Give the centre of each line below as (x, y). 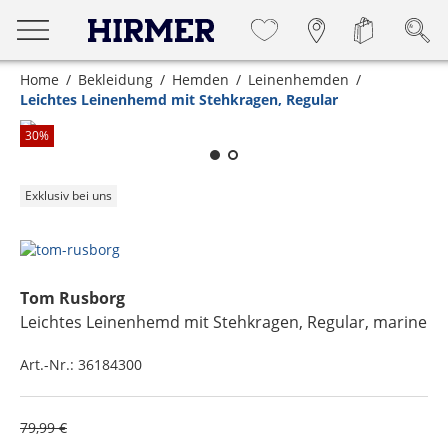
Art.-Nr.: (49, 364)
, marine (396, 322)
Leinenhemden (298, 79)
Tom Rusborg (72, 298)
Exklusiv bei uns (68, 195)
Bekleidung (115, 79)
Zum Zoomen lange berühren (239, 98)
